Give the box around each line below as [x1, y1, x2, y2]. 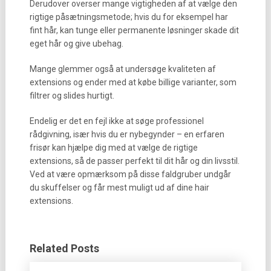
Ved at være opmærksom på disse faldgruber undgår [29, 169, 231, 179]
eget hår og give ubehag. [29, 39, 123, 48]
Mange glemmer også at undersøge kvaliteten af [29, 64, 216, 74]
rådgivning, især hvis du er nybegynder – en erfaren [29, 129, 224, 139]
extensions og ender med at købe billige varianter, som [29, 77, 237, 87]
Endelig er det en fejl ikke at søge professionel [29, 116, 204, 126]
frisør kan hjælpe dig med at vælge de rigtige [29, 143, 198, 152]
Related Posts [29, 242, 99, 255]
